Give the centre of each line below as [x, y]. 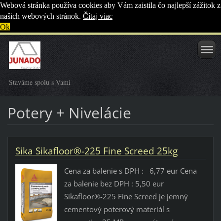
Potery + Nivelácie [69, 112]
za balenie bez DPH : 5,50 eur [116, 184]
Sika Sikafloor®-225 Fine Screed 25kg [96, 151]
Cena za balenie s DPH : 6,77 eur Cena [130, 171]
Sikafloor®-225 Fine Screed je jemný [126, 197]
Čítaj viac [98, 16]
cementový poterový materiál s [117, 209]
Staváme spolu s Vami [40, 82]
